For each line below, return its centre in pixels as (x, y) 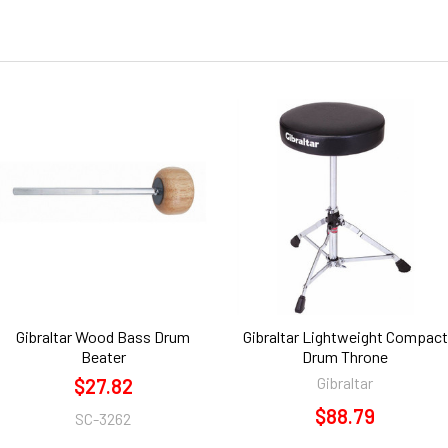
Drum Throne (345, 356)
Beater (103, 356)
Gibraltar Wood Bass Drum (103, 336)
